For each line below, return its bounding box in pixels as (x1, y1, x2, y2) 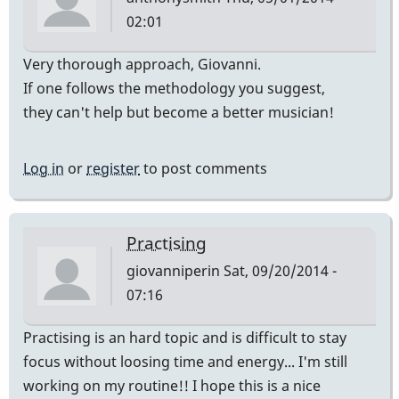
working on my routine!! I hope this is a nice (23, 375, 321, 395)
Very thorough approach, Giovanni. (23, 54, 261, 75)
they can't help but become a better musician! (23, 102, 334, 123)
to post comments (140, 159, 267, 179)
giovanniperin (126, 260, 220, 281)
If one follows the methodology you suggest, (23, 78, 325, 99)
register (86, 159, 140, 179)
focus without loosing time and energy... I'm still (23, 351, 347, 371)
